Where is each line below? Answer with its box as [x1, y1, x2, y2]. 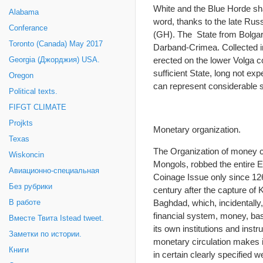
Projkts [9, 119, 33, 127]
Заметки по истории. [9, 230, 82, 238]
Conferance [9, 24, 48, 32]
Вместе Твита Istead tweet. [9, 214, 104, 222]
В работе [9, 198, 41, 207]
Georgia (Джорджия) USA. [9, 56, 100, 64]
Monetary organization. [153, 124, 241, 134]
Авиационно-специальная [9, 167, 99, 175]
